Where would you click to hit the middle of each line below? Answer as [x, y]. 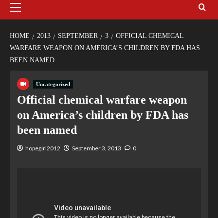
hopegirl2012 [43, 148]
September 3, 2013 [97, 148]
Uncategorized [53, 84]
